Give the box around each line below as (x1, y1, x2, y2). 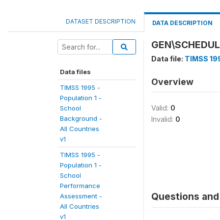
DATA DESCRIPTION (152, 19, 213, 27)
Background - (60, 114, 102, 122)
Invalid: (151, 115, 175, 123)
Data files (60, 68, 91, 76)
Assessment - (60, 192, 102, 200)
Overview (151, 77, 193, 87)
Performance (60, 182, 100, 190)
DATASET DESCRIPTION (66, 18, 136, 25)
